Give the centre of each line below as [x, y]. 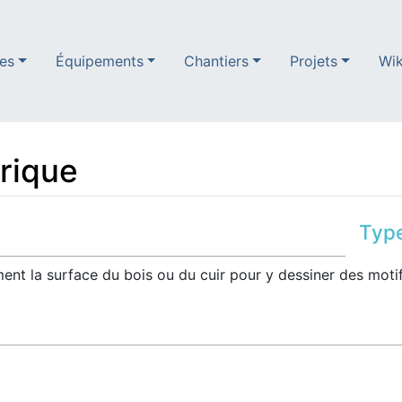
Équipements [99, 61]
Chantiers [217, 61]
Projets [313, 61]
